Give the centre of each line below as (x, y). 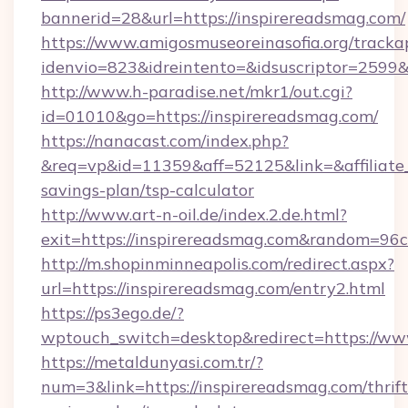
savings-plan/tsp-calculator (148, 190)
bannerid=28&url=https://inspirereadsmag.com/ (223, 18)
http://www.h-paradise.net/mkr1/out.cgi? (197, 92)
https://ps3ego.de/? (112, 313)
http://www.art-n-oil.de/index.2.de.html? (194, 214)
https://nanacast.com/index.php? (165, 141)
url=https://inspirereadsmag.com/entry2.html (213, 288)
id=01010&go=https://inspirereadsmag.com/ (209, 116)
